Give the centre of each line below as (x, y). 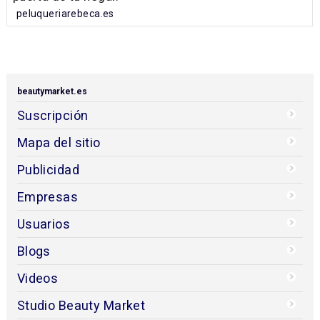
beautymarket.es (52, 92)
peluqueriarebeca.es (65, 13)
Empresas (47, 197)
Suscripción (52, 116)
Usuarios (44, 224)
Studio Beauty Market (81, 306)
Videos (37, 279)
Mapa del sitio (59, 143)
